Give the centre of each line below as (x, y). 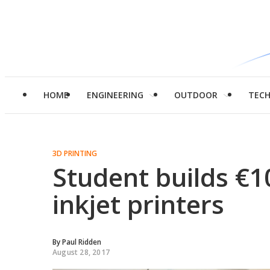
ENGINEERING (115, 95)
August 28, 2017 (81, 252)
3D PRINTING (75, 153)
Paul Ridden (82, 242)
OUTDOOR (196, 95)
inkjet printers (138, 204)
